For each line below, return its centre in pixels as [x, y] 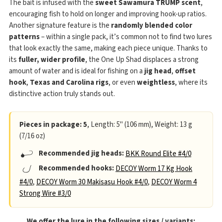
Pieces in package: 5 [53, 124]
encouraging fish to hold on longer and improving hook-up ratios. [108, 14]
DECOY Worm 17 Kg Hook [154, 168]
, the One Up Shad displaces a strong [142, 59]
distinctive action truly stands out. [62, 94]
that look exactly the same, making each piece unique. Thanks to [108, 48]
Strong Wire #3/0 [45, 193]
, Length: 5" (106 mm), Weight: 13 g [140, 124]
